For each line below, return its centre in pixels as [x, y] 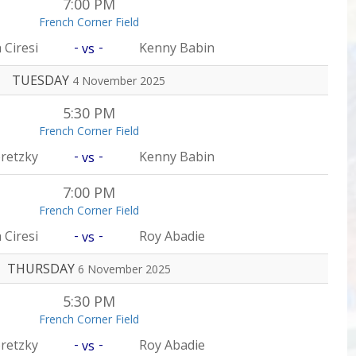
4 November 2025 [119, 81]
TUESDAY [42, 80]
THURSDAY [42, 269]
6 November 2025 [124, 269]
